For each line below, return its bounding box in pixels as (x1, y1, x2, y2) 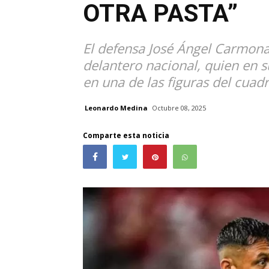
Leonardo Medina (85, 103, 148, 112)
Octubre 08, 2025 (152, 103, 206, 113)
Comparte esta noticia (83, 130, 169, 141)
